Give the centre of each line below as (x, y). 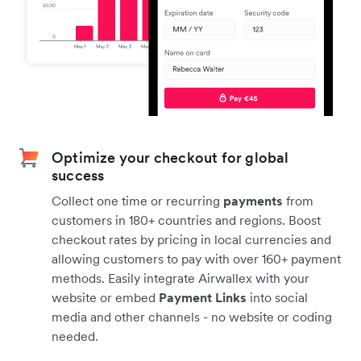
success (78, 175)
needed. (75, 336)
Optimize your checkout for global (170, 157)
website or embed (105, 297)
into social (277, 297)
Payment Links (203, 297)
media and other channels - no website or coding (192, 316)
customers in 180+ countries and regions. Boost (186, 220)
